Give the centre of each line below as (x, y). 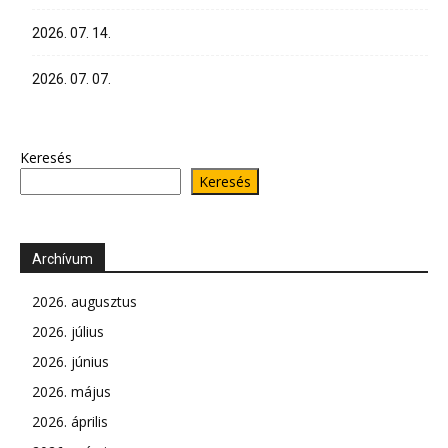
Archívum (62, 259)
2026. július (68, 331)
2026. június (70, 361)
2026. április (70, 421)
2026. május (71, 391)
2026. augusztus (84, 301)
